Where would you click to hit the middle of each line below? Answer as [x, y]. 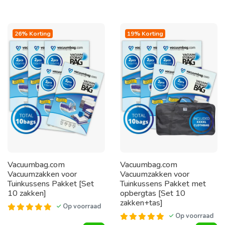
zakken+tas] [141, 203]
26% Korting [33, 33]
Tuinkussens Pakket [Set [51, 184]
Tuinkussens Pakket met [163, 184]
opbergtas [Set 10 [153, 194]
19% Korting [145, 33]
